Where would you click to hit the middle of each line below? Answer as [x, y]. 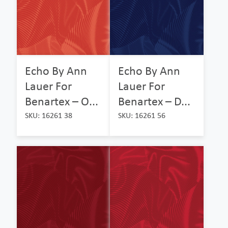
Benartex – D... [154, 101]
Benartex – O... [62, 101]
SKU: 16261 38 [49, 115]
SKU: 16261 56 [142, 115]
